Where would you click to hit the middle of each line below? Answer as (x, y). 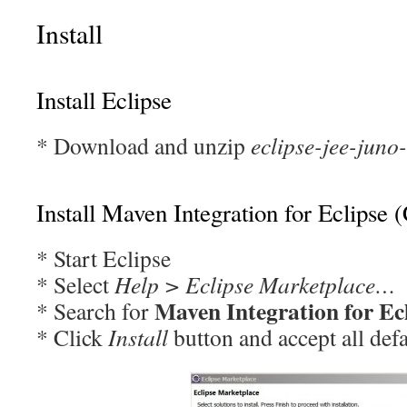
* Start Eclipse (104, 258)
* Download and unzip (144, 145)
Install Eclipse (104, 100)
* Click (72, 337)
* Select (75, 284)
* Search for (95, 311)
